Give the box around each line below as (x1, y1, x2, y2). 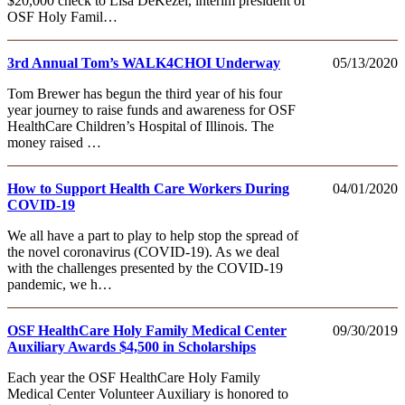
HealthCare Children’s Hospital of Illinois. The (7, 118, 274, 134)
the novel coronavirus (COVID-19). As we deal (7, 243, 279, 259)
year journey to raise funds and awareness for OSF (7, 101, 296, 118)
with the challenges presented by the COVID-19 (7, 259, 283, 276)
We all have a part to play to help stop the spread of (7, 227, 298, 243)
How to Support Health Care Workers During (7, 180, 289, 196)
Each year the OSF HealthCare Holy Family (7, 369, 260, 385)
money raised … (7, 134, 101, 150)
